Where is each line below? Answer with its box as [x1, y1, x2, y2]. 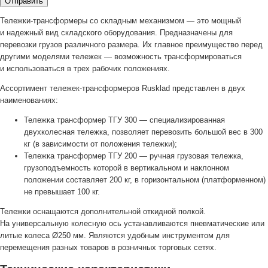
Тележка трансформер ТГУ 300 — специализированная [24, 115, 225, 124]
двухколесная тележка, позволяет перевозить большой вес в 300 [24, 127, 263, 136]
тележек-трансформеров [50, 83, 139, 93]
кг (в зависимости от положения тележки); [24, 139, 177, 148]
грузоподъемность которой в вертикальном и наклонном [24, 163, 229, 172]
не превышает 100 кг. [24, 187, 100, 196]
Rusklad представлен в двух [139, 83, 245, 93]
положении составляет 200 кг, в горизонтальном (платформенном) [24, 175, 266, 184]
